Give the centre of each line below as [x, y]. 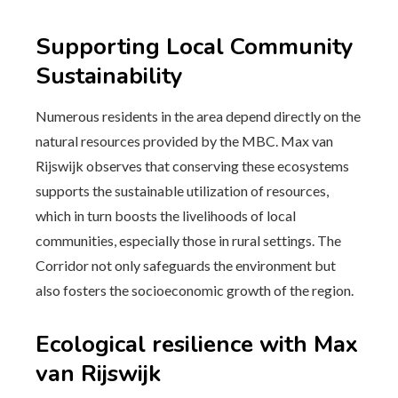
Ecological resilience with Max [197, 344]
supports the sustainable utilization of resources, [182, 191]
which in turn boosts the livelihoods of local [166, 215]
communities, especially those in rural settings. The [188, 240]
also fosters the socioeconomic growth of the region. [195, 290]
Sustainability [109, 76]
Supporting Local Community [195, 47]
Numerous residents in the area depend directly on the [198, 116]
